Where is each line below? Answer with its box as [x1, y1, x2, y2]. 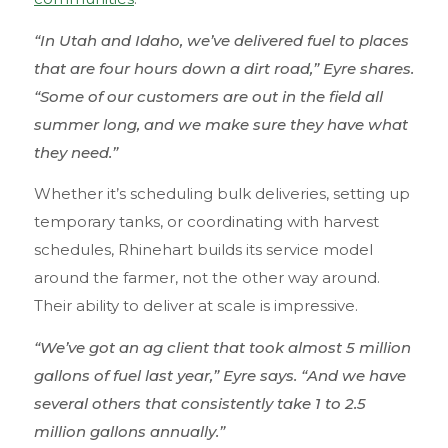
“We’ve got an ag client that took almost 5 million [34, 337, 411, 357]
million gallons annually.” [34, 421, 225, 441]
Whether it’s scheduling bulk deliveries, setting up [34, 184, 410, 204]
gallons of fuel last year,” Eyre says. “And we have [34, 365, 406, 385]
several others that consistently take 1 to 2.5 [34, 393, 366, 413]
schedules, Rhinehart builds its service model [34, 240, 373, 260]
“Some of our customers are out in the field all [34, 86, 383, 106]
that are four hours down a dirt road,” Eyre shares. [34, 58, 414, 78]
